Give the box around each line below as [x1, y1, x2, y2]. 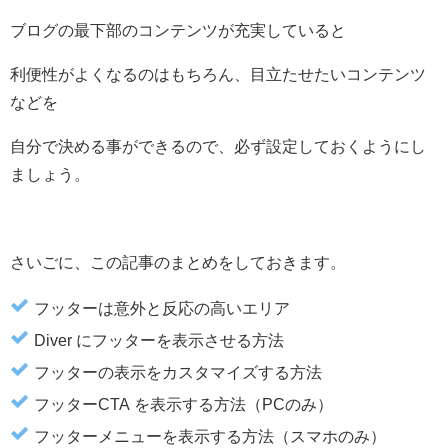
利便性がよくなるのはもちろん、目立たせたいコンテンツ [10, 65, 426, 82]
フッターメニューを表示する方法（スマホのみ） [34, 427, 386, 444]
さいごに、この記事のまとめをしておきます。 [10, 253, 346, 270]
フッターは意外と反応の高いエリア [34, 299, 290, 316]
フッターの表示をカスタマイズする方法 [34, 363, 322, 380]
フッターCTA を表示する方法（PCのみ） [34, 395, 333, 412]
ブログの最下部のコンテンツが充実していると [10, 21, 346, 38]
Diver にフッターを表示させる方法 [34, 331, 284, 348]
